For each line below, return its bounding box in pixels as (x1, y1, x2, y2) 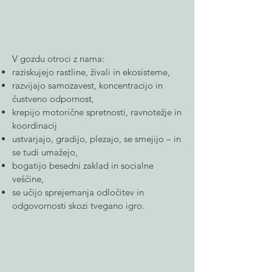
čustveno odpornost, (12, 93, 94, 104)
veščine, (12, 173, 44, 185)
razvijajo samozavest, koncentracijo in (12, 80, 163, 91)
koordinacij (12, 120, 57, 131)
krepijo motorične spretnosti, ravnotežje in (12, 106, 182, 118)
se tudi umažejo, (12, 146, 78, 158)
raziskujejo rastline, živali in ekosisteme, (12, 66, 170, 78)
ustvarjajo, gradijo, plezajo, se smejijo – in (12, 133, 181, 144)
